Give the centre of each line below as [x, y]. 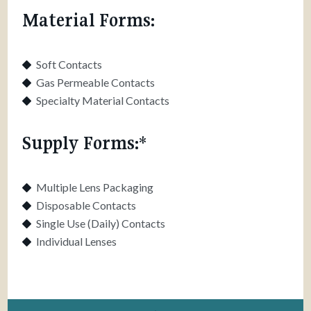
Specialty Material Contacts [103, 100]
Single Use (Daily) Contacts [101, 223]
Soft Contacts [69, 64]
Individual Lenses [77, 241]
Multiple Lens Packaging [95, 187]
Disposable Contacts [86, 205]
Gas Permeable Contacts [96, 82]
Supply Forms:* [85, 143]
